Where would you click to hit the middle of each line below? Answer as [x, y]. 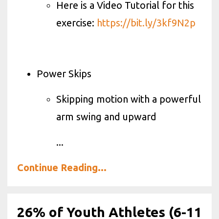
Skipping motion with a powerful [129, 99]
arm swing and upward [106, 117]
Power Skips [64, 74]
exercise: [77, 23]
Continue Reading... [62, 167]
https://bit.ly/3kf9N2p [146, 23]
